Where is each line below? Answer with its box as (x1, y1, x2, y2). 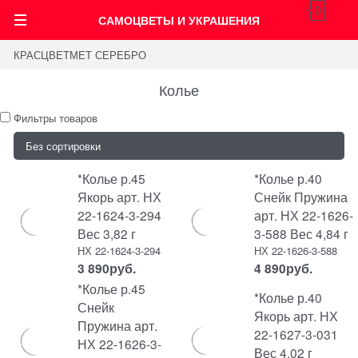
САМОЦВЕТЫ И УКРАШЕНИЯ (98, 12, 260, 28)
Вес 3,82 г (77, 225, 136, 242)
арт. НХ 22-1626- (253, 206, 353, 224)
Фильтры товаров (14, 109, 97, 125)
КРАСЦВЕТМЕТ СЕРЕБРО (14, 46, 147, 62)
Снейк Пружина (253, 188, 348, 205)
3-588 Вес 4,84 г (253, 225, 348, 242)
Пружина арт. (77, 316, 157, 334)
